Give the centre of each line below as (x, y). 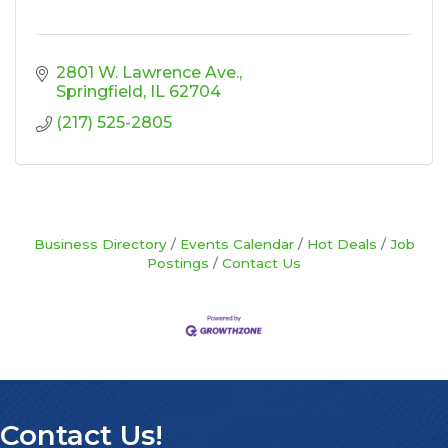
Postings (178, 263)
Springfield (99, 92)
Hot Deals (341, 244)
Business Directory (100, 244)
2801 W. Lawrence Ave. (147, 73)
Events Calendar (236, 244)
